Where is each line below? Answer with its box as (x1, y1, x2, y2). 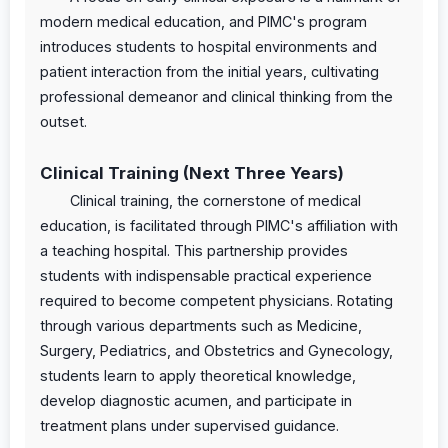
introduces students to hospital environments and (40, 37, 377, 55)
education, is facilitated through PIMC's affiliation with (40, 216, 398, 234)
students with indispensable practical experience (40, 266, 372, 284)
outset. (40, 112, 87, 130)
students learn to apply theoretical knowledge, (40, 366, 356, 384)
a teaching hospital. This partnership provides (40, 241, 348, 259)
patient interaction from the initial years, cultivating (40, 62, 379, 80)
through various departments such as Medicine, (40, 316, 362, 334)
